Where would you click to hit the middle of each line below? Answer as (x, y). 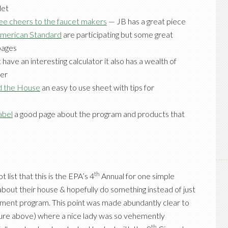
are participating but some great (117, 34)
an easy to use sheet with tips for (97, 87)
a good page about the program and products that (99, 114)
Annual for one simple (137, 176)
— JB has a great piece (146, 21)
